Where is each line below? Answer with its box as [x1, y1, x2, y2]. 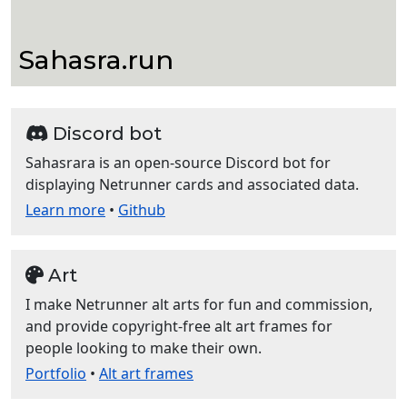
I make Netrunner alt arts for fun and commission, [25, 294, 372, 314]
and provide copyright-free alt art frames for [25, 316, 333, 336]
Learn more [25, 200, 105, 220]
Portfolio [25, 363, 86, 383]
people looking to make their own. [25, 338, 262, 358]
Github [118, 200, 165, 220]
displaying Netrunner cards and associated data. [25, 174, 359, 194]
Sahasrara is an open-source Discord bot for [25, 153, 331, 173]
